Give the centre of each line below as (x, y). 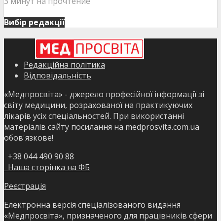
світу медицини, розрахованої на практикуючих (98, 105)
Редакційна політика (64, 64)
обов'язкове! (29, 137)
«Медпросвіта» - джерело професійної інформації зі (104, 94)
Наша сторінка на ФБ (47, 167)
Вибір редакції (34, 22)
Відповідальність (57, 75)
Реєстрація (25, 186)
